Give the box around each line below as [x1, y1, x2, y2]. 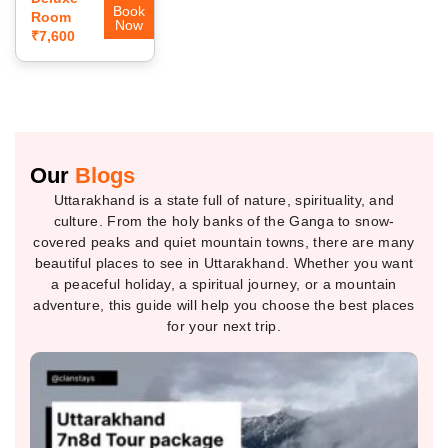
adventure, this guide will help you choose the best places [33, 297, 415, 314]
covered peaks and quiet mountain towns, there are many [33, 234, 415, 251]
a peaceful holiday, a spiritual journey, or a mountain [51, 276, 397, 293]
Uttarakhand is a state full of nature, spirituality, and [53, 192, 395, 209]
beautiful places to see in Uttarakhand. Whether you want [34, 255, 414, 272]
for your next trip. [167, 318, 281, 335]
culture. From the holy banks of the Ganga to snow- [53, 213, 395, 230]
